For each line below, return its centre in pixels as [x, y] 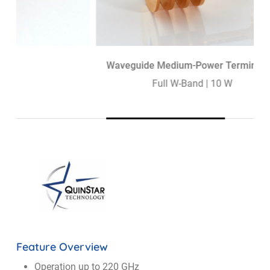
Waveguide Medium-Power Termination [142, 66]
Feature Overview [62, 246]
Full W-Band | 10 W [142, 84]
